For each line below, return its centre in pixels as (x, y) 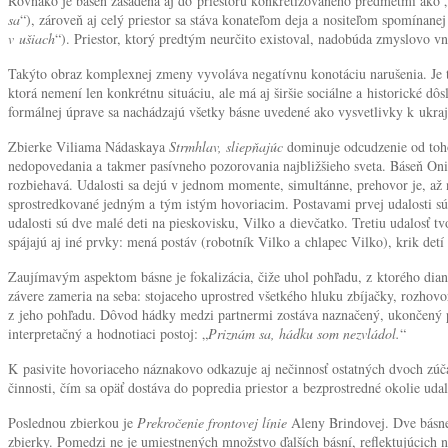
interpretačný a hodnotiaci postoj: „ (108, 333)
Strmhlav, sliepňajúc (226, 146)
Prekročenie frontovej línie (214, 422)
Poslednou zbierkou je (72, 422)
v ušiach (31, 38)
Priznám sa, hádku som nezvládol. (304, 333)
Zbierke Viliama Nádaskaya (88, 146)
